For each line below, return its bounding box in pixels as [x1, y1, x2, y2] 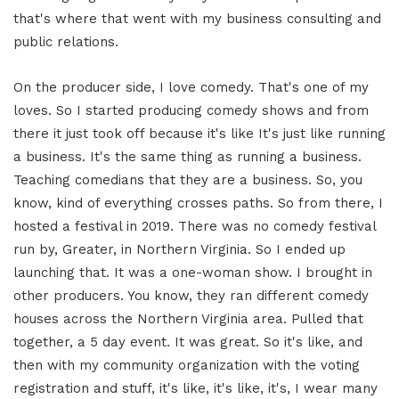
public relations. [13, 34, 118, 51]
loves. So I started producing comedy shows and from [13, 102, 369, 119]
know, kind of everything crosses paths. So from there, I [13, 195, 383, 212]
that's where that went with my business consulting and [13, 11, 381, 28]
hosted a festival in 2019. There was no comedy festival [13, 218, 376, 235]
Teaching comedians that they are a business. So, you [13, 172, 362, 189]
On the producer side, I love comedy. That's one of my [13, 79, 369, 96]
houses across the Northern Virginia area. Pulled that [13, 311, 363, 328]
